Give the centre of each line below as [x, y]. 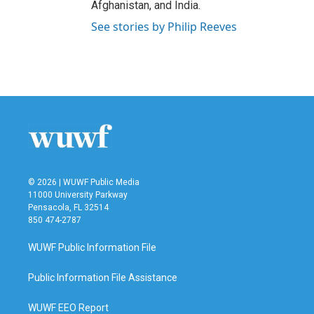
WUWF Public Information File [92, 247]
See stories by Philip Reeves [164, 27]
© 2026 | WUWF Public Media [84, 182]
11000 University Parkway [78, 194]
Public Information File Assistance [103, 277]
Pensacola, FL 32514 [68, 207]
